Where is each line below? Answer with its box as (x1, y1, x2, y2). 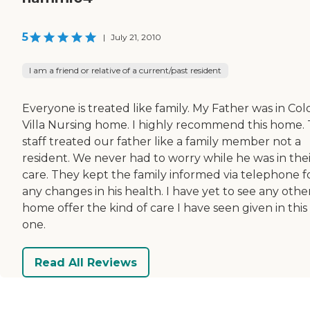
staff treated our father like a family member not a (22, 135, 301, 149)
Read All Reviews (35, 255, 137, 269)
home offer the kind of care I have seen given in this (22, 201, 307, 215)
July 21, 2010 (111, 32, 161, 43)
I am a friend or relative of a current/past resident (29, 65, 221, 76)
